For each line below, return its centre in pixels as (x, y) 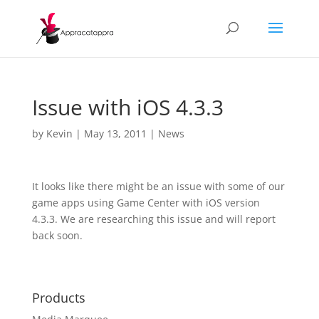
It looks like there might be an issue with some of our (158, 186)
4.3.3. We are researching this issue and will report (153, 219)
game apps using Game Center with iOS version (146, 203)
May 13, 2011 (115, 134)
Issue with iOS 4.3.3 (127, 107)
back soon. (57, 235)
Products (58, 298)
